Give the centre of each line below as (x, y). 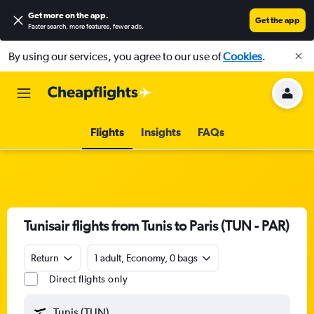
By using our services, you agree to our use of (116, 56)
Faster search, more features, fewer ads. (86, 27)
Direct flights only (88, 279)
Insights (161, 132)
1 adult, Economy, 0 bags (145, 258)
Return (45, 258)
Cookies (243, 56)
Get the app (278, 20)
